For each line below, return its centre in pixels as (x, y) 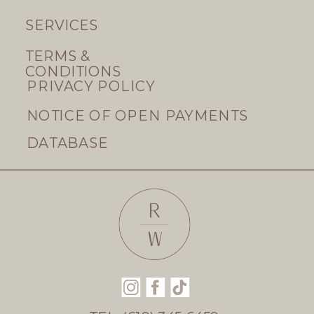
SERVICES (62, 25)
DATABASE (67, 143)
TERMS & (58, 56)
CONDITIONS (73, 71)
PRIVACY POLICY (91, 86)
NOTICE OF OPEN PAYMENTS (137, 116)
